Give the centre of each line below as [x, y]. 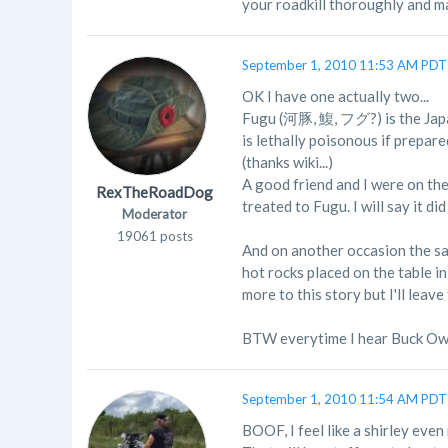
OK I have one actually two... [335, 96]
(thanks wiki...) [287, 162]
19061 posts [154, 236]
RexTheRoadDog [154, 192]
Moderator [154, 214]
